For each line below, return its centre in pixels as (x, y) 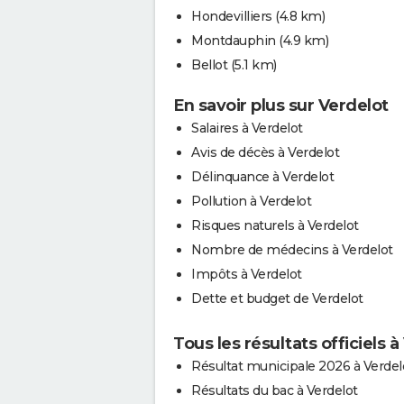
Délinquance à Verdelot (262, 176)
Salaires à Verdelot (247, 128)
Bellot (209, 64)
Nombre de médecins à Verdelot (292, 249)
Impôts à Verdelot (247, 274)
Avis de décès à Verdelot (265, 152)
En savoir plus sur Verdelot (281, 105)
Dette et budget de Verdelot (277, 298)
